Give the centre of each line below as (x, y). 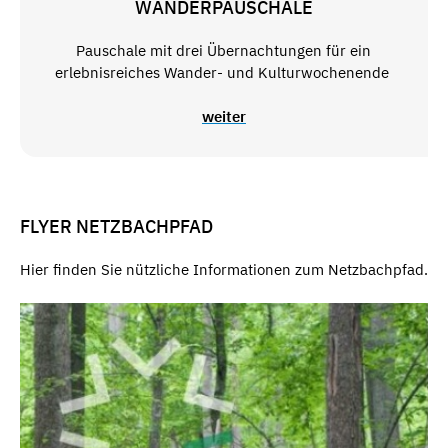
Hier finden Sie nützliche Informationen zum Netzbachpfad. (224, 269)
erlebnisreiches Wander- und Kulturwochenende (223, 72)
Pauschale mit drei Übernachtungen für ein (224, 50)
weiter (223, 117)
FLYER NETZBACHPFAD (116, 227)
